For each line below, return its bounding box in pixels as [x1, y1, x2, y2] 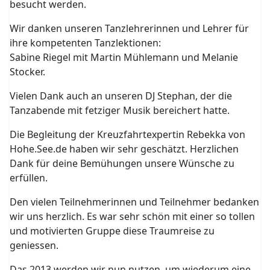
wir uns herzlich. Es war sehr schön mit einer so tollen [10, 210, 256, 223]
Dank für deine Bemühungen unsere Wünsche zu [10, 157, 235, 170]
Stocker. [10, 65, 46, 78]
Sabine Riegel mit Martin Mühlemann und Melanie [10, 51, 239, 64]
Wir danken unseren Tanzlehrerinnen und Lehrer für [10, 22, 250, 35]
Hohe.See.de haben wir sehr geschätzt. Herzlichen [10, 142, 239, 155]
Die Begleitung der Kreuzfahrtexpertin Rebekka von [10, 128, 246, 141]
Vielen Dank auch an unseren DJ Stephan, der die [10, 89, 233, 102]
